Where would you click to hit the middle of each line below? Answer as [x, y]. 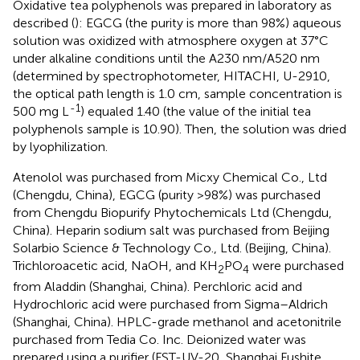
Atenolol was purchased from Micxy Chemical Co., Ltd [170, 178]
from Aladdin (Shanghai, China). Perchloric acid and [157, 287]
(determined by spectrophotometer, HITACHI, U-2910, [172, 76]
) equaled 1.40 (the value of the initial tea [196, 112]
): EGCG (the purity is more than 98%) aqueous [208, 23]
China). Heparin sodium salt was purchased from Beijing [171, 231]
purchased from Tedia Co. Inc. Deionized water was [160, 340]
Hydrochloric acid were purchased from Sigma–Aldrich [170, 305]
